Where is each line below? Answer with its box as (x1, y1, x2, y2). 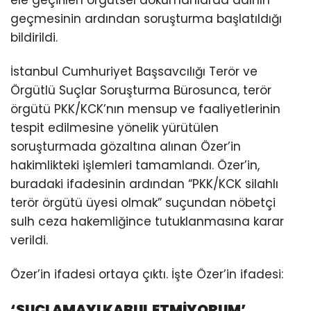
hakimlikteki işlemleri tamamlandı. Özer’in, (10, 156, 260, 174)
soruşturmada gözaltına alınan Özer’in (10, 137, 241, 155)
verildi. (10, 231, 48, 249)
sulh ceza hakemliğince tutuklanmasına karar (10, 212, 284, 230)
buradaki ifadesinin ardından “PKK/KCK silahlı (10, 175, 278, 192)
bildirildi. (10, 28, 58, 46)
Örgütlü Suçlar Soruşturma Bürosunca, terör (10, 81, 271, 99)
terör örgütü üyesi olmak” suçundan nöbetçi (10, 194, 276, 211)
